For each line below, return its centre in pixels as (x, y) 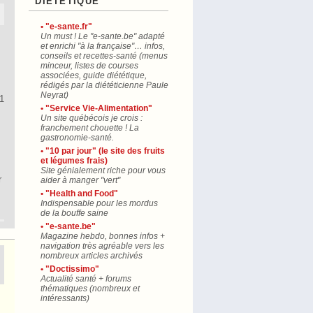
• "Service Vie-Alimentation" (96, 108)
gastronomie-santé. (77, 138)
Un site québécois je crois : (92, 118)
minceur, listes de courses (89, 66)
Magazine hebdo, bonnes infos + (103, 236)
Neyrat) (54, 95)
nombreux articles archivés (92, 256)
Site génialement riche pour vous (103, 170)
